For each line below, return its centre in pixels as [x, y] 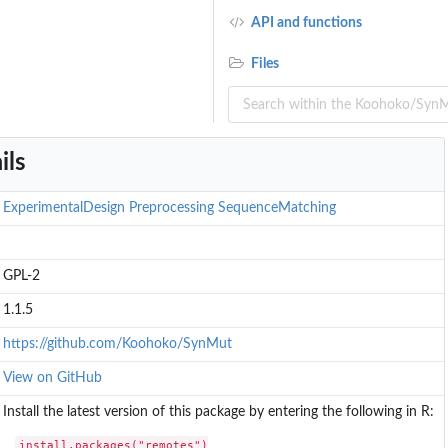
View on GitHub [52, 378]
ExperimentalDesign [63, 208]
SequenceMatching [276, 208]
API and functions [305, 23]
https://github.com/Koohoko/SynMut [117, 344]
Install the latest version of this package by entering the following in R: [218, 412]
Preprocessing [171, 208]
